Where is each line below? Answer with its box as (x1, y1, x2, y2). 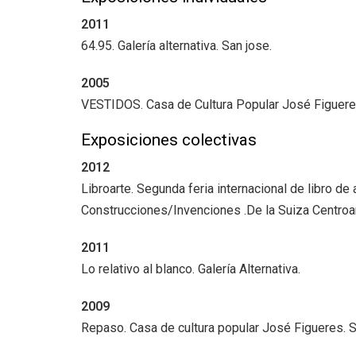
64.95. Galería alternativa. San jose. (81, 38, 272, 54)
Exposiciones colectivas (81, 130, 257, 150)
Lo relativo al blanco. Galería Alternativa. (81, 261, 300, 277)
